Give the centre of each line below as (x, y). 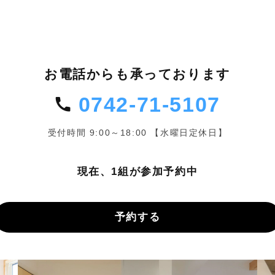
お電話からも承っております (137, 74)
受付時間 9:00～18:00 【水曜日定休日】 (137, 133)
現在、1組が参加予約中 (137, 171)
